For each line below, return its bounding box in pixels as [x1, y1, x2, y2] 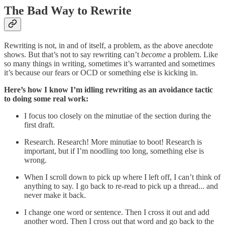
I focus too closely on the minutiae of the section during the [24, 111, 211, 121]
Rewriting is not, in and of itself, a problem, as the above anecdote [4, 41, 213, 50]
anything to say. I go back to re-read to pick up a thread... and [24, 182, 218, 191]
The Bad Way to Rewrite [4, 4, 132, 18]
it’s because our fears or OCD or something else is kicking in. [4, 68, 198, 77]
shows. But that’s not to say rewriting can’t [4, 50, 141, 59]
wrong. [24, 156, 47, 165]
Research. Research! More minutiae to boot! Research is [24, 138, 202, 147]
